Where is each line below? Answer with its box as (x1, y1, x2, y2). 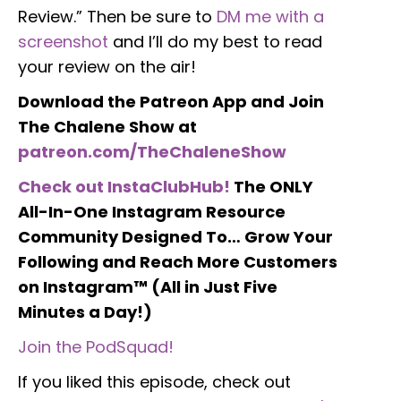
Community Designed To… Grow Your (18, 225, 333, 248)
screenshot (18, 30, 108, 53)
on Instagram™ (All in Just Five (18, 275, 277, 298)
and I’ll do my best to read (108, 30, 322, 53)
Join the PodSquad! (18, 335, 174, 358)
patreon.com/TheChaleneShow (18, 140, 286, 163)
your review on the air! (18, 55, 200, 78)
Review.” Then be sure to (18, 4, 217, 28)
